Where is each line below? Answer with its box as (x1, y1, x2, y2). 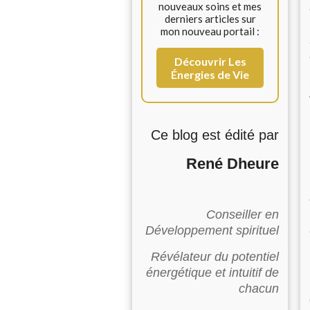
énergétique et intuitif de (146, 266, 279, 280)
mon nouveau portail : (161, 25, 259, 37)
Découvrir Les (174, 55, 246, 68)
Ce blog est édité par (151, 127, 279, 143)
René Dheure (186, 155, 279, 172)
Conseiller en (206, 208, 279, 221)
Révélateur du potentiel (151, 250, 279, 264)
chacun (239, 282, 279, 295)
